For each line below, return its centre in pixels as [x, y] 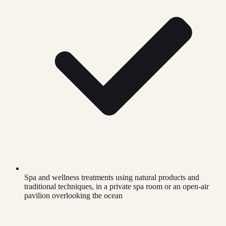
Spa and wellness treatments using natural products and [112, 178]
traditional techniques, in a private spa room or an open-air [117, 187]
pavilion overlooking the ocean [73, 196]
